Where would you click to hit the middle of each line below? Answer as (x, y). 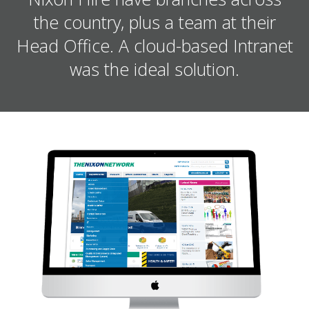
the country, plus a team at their (154, 22)
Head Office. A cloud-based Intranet (154, 46)
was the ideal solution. (154, 69)
